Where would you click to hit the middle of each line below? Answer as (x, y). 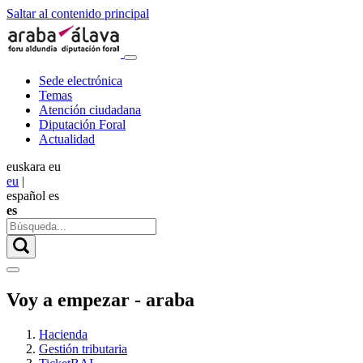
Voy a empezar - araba (100, 299)
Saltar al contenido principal (78, 13)
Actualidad (67, 139)
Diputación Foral (82, 124)
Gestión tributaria (83, 348)
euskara (26, 167)
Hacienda (63, 334)
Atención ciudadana (90, 110)
